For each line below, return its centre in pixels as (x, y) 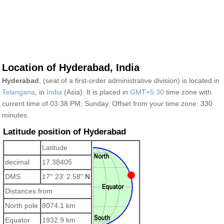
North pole (21, 205)
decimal (17, 162)
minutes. (15, 115)
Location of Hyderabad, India (71, 67)
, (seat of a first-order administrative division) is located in (129, 80)
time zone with (188, 92)
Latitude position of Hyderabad (64, 131)
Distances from (29, 191)
